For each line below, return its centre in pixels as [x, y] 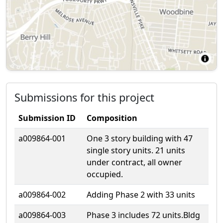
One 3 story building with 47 [140, 138]
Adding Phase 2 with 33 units [141, 194]
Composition [112, 118]
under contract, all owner [134, 162]
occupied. [105, 174]
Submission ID [47, 118]
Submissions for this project [84, 97]
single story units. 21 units [136, 150]
